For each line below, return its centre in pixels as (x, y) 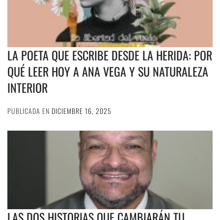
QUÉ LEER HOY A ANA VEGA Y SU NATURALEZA (108, 71)
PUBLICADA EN (29, 110)
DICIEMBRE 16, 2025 (82, 110)
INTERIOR (27, 87)
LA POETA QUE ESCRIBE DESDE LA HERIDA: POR (110, 55)
